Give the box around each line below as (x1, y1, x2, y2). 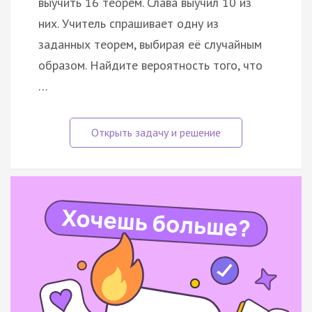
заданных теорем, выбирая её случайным (38, 36, 262, 52)
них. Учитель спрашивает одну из (38, 15, 219, 31)
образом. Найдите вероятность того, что (38, 56, 263, 73)
